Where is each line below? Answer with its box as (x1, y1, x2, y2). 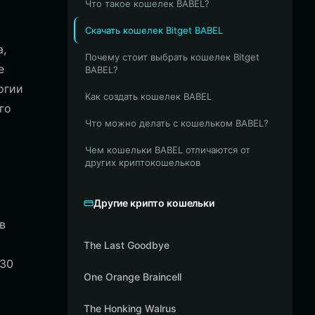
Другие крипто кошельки (94, 197, 214, 209)
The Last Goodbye (84, 239, 169, 251)
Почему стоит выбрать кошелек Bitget (85, 51, 259, 63)
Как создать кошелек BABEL (85, 91, 212, 102)
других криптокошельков (85, 157, 200, 168)
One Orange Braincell (84, 271, 181, 283)
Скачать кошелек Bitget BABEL (85, 25, 223, 36)
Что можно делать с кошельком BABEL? (85, 117, 269, 129)
